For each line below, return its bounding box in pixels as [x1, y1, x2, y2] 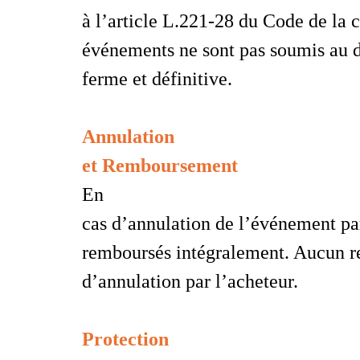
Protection [82, 328, 169, 350]
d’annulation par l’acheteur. [82, 270, 298, 292]
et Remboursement [82, 154, 238, 176]
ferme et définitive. [82, 67, 232, 89]
